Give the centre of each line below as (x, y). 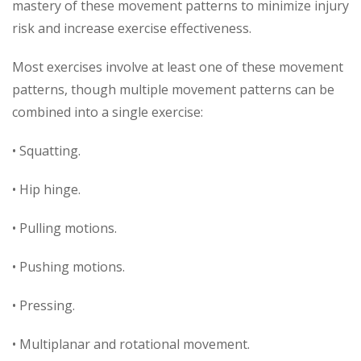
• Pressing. (44, 305)
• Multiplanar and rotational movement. (131, 344)
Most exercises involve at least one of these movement (178, 66)
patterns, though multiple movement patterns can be (173, 89)
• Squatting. (46, 150)
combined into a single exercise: (108, 112)
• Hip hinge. (46, 189)
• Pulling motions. (64, 228)
